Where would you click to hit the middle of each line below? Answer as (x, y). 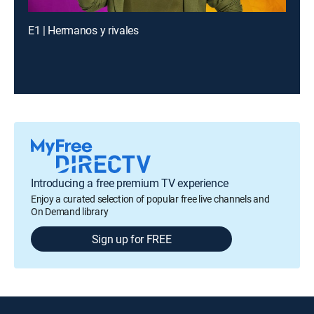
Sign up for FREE (131, 239)
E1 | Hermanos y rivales (83, 30)
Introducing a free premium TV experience (130, 183)
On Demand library (70, 211)
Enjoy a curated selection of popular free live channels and (150, 199)
